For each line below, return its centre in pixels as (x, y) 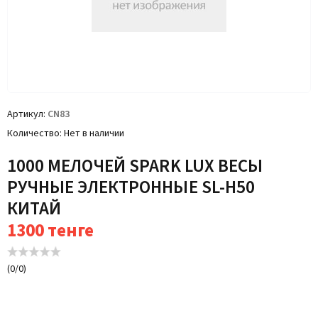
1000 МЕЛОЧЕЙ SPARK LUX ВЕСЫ (135, 166)
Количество (33, 133)
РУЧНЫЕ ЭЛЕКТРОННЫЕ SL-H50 (131, 187)
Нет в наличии (94, 133)
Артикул (25, 114)
